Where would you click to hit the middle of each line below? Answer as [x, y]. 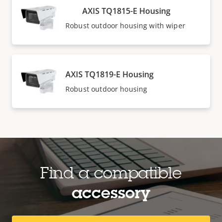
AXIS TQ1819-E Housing [110, 74]
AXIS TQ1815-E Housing [127, 11]
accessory [111, 194]
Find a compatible [111, 175]
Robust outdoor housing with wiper [127, 25]
